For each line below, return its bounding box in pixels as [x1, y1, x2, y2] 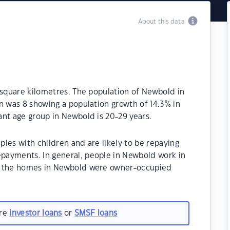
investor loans [9, 209, 62, 217]
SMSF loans [74, 209, 118, 217]
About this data [138, 18, 188, 25]
